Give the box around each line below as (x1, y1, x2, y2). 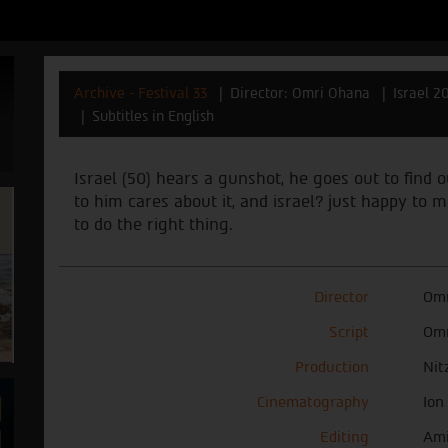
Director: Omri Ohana (230, 84, 370, 101)
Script (329, 322, 369, 341)
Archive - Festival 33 (74, 84, 207, 101)
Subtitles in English (92, 107, 214, 124)
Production (295, 357, 369, 376)
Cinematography (257, 392, 369, 411)
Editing (320, 427, 369, 446)
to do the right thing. (74, 214, 233, 234)
